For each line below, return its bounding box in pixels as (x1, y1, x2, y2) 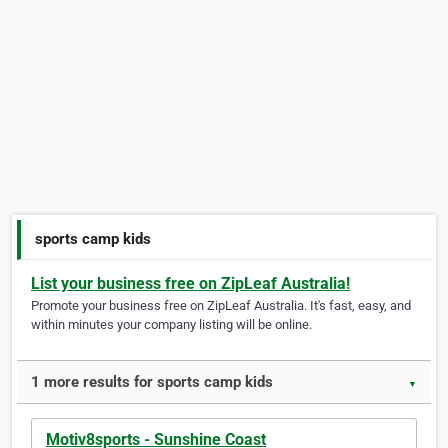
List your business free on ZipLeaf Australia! (31, 274, 350, 294)
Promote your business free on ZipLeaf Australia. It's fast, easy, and (31, 298, 411, 314)
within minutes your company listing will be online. (31, 317, 312, 333)
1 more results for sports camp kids (31, 373, 273, 392)
